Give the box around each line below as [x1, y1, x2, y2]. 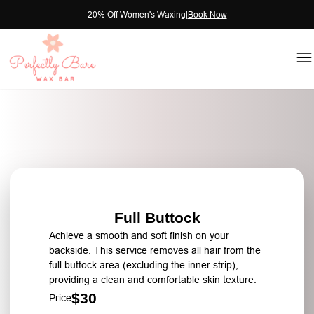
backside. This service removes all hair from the [49, 245, 261, 256]
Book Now [187, 9, 227, 20]
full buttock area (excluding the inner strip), [49, 259, 238, 271]
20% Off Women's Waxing [87, 9, 186, 20]
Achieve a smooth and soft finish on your [49, 230, 229, 241]
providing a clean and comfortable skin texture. [49, 274, 257, 285]
